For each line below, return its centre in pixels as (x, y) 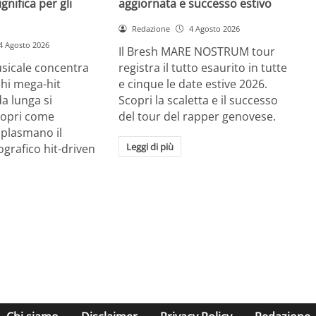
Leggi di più (150, 146)
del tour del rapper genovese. (197, 116)
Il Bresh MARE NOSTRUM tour (197, 51)
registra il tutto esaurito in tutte (203, 67)
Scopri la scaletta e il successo (199, 100)
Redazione (151, 29)
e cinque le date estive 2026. (193, 84)
